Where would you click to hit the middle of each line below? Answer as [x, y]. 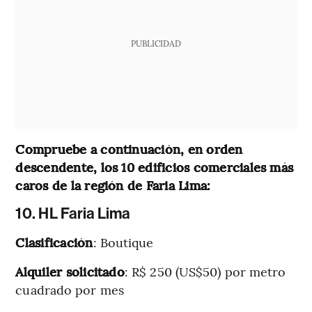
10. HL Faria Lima [73, 213]
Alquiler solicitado [70, 271]
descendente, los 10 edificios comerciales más [155, 166]
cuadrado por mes [70, 289]
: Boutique [123, 242]
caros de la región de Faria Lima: [113, 185]
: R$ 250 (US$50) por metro [205, 271]
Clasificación [54, 242]
